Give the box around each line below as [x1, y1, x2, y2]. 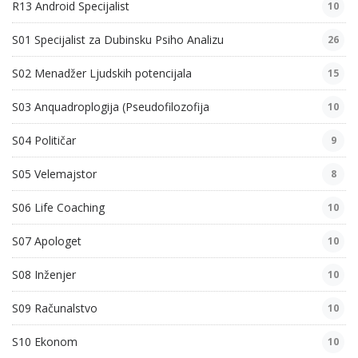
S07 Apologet [12, 233, 82, 249]
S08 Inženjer [12, 267, 76, 283]
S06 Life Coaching [12, 200, 105, 216]
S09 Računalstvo [12, 300, 97, 316]
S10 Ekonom [12, 334, 78, 350]
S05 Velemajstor [12, 166, 97, 182]
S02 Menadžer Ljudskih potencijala [12, 66, 192, 82]
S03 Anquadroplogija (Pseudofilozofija [12, 99, 209, 115]
